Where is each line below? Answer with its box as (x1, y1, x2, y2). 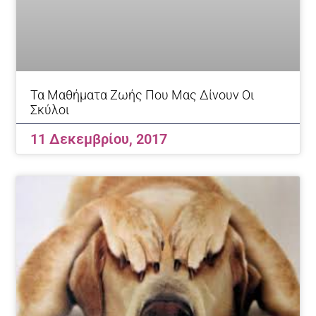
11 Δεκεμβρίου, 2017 (30, 130, 168, 148)
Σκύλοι (30, 102, 70, 118)
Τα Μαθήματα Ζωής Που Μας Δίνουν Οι (30, 87, 255, 103)
